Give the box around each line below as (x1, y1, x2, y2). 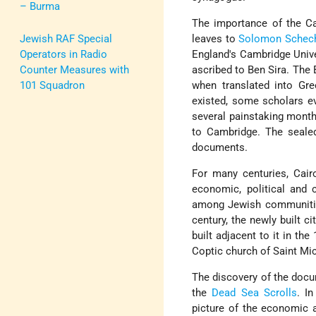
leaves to (192, 32, 239, 46)
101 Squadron (20, 78, 85, 92)
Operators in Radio (20, 47, 107, 61)
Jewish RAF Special (20, 32, 112, 45)
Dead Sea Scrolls (212, 286, 297, 300)
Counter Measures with (20, 63, 129, 76)
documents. (192, 141, 248, 154)
